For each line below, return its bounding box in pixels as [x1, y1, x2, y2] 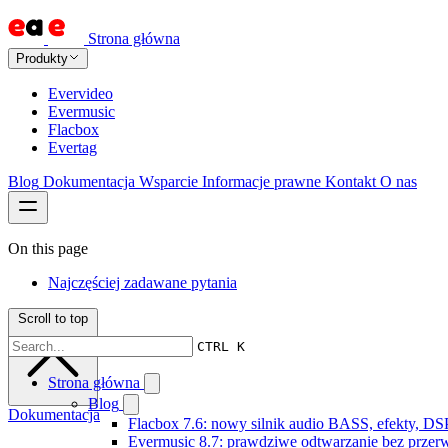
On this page [8, 240, 88, 257]
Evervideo [48, 85, 113, 102]
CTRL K [197, 339, 245, 354]
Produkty [16, 51, 68, 66]
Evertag [48, 139, 97, 156]
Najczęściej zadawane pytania [48, 274, 237, 291]
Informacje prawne [202, 173, 321, 190]
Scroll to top [18, 311, 88, 326]
